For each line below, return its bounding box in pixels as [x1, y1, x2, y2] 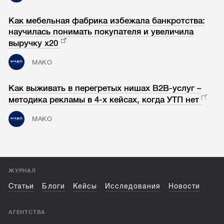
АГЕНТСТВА [8, 208, 46, 215]
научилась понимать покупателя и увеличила [8, 26, 194, 36]
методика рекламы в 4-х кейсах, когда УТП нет [8, 94, 199, 104]
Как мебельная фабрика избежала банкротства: [8, 15, 205, 25]
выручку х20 [8, 38, 58, 48]
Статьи [8, 182, 34, 190]
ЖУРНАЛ [8, 167, 36, 174]
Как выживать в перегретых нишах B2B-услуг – [8, 83, 202, 93]
